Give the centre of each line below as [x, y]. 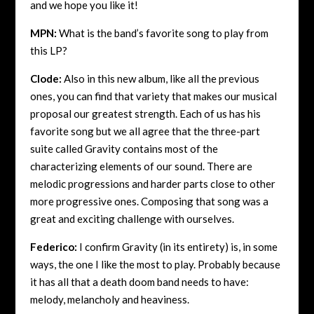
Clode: [46, 78]
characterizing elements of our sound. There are [141, 166]
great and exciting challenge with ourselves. [132, 218]
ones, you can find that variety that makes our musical [153, 96]
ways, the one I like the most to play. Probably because [155, 264]
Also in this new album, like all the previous [160, 78]
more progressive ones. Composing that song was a [149, 201]
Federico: [53, 246]
